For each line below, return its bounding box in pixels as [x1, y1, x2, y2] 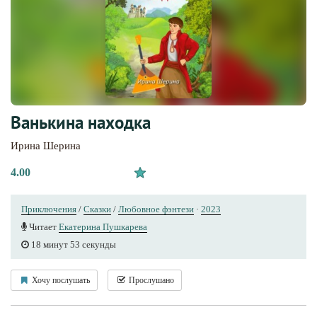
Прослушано [127, 275, 174, 286]
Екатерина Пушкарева [59, 221, 147, 233]
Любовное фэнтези [118, 204, 194, 215]
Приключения [21, 204, 76, 215]
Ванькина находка [11, 111, 151, 134]
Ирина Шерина [11, 140, 81, 152]
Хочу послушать [30, 275, 90, 286]
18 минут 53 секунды [29, 239, 116, 250]
